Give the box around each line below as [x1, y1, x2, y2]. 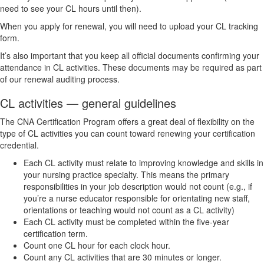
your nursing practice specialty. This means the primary [24, 168, 229, 180]
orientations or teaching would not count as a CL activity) [24, 203, 235, 216]
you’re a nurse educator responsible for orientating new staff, [24, 192, 250, 204]
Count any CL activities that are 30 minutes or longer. [24, 250, 222, 263]
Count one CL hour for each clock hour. [24, 239, 170, 251]
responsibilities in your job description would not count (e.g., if [24, 180, 252, 192]
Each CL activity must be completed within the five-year [24, 215, 229, 227]
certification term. [24, 227, 88, 239]
